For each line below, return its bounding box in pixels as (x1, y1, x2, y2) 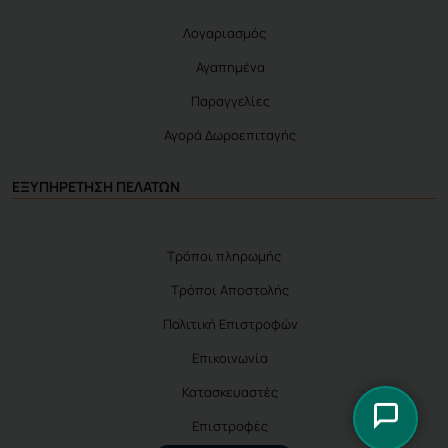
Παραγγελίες (190, 92, 270, 110)
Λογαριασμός (182, 24, 266, 42)
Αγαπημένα (195, 58, 265, 76)
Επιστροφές (192, 417, 268, 435)
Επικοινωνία (192, 349, 268, 367)
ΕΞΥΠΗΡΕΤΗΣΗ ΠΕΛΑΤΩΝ (12, 177, 180, 196)
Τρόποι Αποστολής (171, 281, 289, 299)
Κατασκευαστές (182, 383, 278, 401)
